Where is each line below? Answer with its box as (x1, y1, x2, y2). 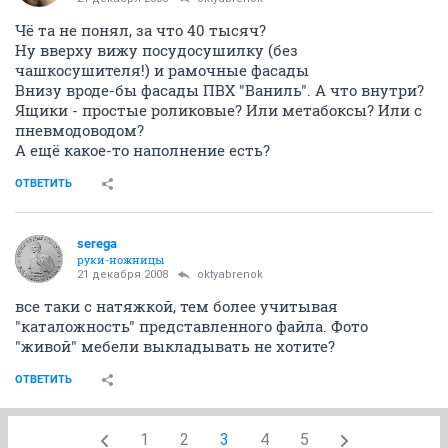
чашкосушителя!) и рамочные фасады (15, 60, 309, 80)
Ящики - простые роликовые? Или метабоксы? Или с (15, 100, 422, 120)
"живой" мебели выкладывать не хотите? (15, 336, 335, 356)
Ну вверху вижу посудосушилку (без (15, 40, 298, 60)
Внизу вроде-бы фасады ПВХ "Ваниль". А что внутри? (15, 80, 424, 100)
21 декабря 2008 (77, 268, 168, 281)
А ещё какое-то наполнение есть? (15, 140, 270, 160)
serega (77, 236, 117, 251)
